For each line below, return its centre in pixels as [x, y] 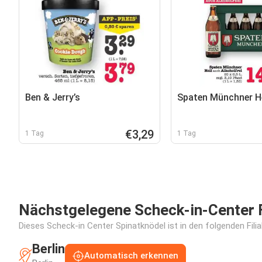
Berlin [49, 249]
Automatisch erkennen [131, 256]
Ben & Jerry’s [53, 97]
